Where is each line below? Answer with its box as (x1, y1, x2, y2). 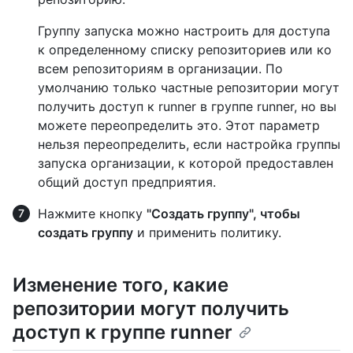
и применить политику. (133, 224, 281, 240)
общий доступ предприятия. (38, 173, 216, 190)
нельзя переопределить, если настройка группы (38, 136, 340, 152)
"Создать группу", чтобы (147, 205, 300, 221)
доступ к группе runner (13, 320, 232, 344)
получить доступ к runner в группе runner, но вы (38, 98, 336, 114)
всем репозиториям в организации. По (38, 60, 283, 76)
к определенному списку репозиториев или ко (38, 41, 332, 58)
